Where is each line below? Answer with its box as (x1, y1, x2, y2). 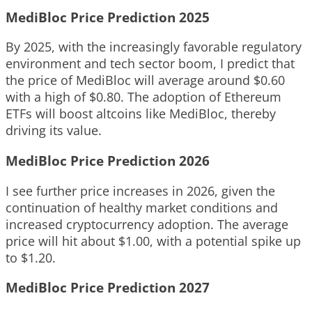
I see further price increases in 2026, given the (6, 182, 275, 199)
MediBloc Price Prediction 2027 (6, 279, 210, 297)
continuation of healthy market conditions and (6, 198, 278, 216)
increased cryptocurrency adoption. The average (6, 215, 288, 233)
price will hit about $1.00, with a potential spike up (6, 232, 301, 249)
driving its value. (6, 122, 102, 139)
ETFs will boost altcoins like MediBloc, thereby (6, 105, 276, 123)
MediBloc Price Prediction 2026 (6, 151, 210, 169)
